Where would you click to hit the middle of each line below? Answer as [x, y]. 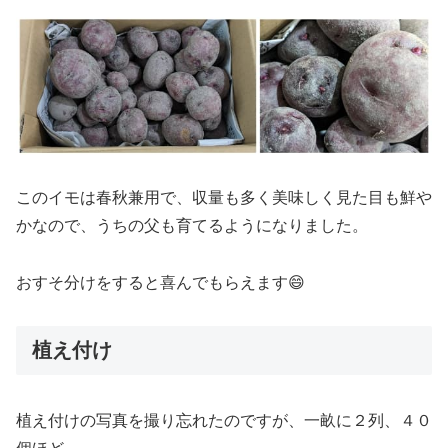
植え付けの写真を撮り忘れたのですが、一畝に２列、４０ [224, 421]
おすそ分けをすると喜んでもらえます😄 [160, 283]
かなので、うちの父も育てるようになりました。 [192, 226]
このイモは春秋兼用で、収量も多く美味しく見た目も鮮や [224, 198]
